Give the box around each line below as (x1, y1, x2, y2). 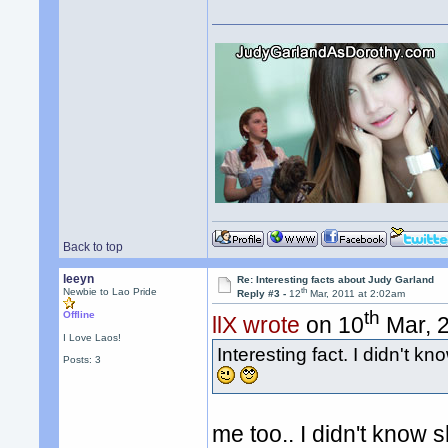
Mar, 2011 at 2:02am (307, 288, 406, 300)
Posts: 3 (63, 354, 102, 365)
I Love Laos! (63, 332, 122, 343)
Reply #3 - (237, 288, 290, 300)
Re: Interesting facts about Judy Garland (237, 274, 435, 285)
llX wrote (212, 312, 301, 339)
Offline (63, 309, 96, 320)
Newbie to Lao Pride (63, 286, 158, 297)
